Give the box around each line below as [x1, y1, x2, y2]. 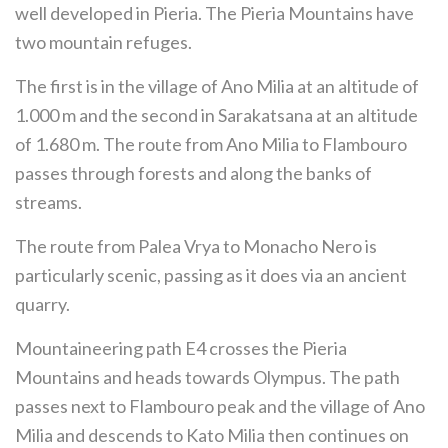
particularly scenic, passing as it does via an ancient [15, 264, 407, 286]
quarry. [15, 293, 70, 315]
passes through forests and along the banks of [15, 162, 372, 184]
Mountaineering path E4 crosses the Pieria [15, 337, 347, 359]
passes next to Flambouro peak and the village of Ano [15, 395, 425, 417]
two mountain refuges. [15, 31, 192, 53]
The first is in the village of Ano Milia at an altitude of [15, 75, 419, 97]
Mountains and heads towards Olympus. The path [15, 366, 400, 388]
